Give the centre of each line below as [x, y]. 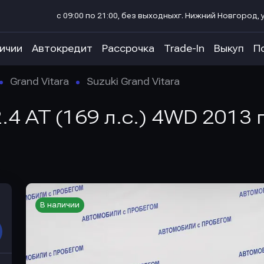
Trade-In [184, 49]
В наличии [60, 205]
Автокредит [62, 49]
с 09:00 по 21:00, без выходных [117, 16]
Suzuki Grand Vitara [133, 82]
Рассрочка [128, 49]
